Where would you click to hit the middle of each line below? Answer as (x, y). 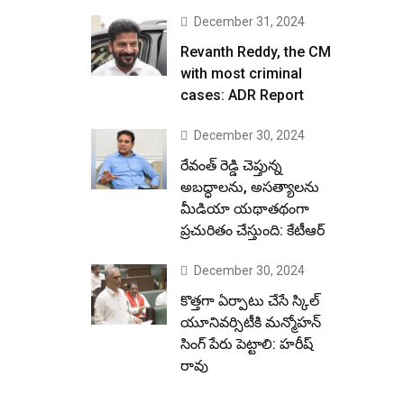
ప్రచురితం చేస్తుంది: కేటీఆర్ (252, 230)
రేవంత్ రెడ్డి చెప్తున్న (231, 165)
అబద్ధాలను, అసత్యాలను (250, 187)
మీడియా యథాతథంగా (245, 209)
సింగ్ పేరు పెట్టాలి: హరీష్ (247, 344)
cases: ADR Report (242, 95)
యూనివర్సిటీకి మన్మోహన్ (251, 322)
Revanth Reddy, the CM (256, 52)
